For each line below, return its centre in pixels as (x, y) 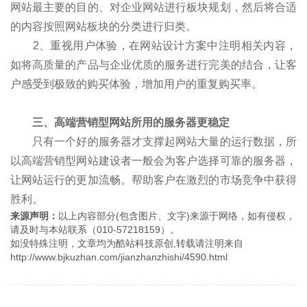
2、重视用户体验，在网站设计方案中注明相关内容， (153, 45)
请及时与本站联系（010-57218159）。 (95, 229)
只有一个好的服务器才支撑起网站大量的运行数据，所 (153, 141)
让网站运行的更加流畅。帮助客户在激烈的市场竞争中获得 (153, 180)
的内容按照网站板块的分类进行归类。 (103, 26)
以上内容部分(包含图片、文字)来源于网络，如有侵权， (177, 216)
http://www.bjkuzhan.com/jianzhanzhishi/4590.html (119, 257)
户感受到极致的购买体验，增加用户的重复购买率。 (136, 84)
